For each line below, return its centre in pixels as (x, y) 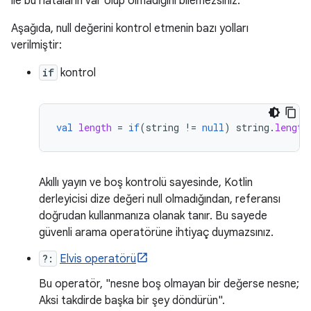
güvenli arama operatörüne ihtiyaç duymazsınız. (156, 233)
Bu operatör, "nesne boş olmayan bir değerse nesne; (169, 284)
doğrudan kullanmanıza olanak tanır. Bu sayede (153, 216)
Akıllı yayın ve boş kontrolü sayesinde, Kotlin (146, 183)
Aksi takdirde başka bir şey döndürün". (132, 301)
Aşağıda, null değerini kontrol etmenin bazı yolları (130, 29)
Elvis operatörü (98, 259)
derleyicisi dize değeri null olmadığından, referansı (160, 200)
